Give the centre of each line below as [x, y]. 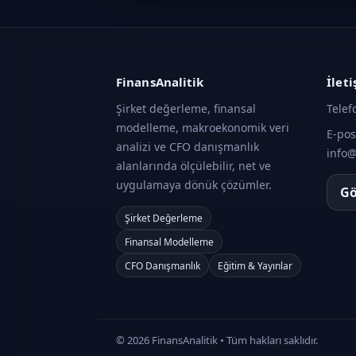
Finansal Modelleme [169, 242]
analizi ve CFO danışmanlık [188, 147]
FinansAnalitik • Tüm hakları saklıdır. [234, 340]
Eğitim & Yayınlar [255, 265]
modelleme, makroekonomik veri [203, 128]
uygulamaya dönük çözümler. [194, 185]
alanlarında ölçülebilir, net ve [193, 166]
